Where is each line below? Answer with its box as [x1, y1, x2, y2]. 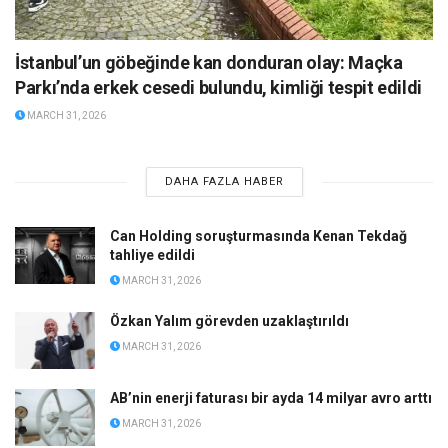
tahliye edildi [110, 247, 195, 264]
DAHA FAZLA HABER [164, 175, 284, 189]
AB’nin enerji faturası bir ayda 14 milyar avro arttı [110, 390, 432, 407]
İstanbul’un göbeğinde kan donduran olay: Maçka [15, 52, 403, 74]
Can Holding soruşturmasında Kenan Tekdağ [110, 228, 407, 245]
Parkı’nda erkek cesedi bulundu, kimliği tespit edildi [15, 77, 422, 99]
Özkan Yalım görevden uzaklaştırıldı [110, 313, 349, 330]
